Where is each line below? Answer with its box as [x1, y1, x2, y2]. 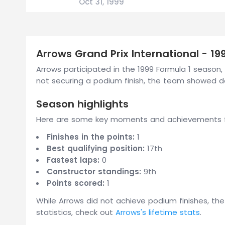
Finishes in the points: [47, 132, 135, 142]
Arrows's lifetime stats [116, 207, 200, 217]
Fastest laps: [47, 155, 99, 165]
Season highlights [36, 97, 129, 111]
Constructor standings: [47, 166, 141, 177]
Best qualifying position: [47, 143, 145, 154]
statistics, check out [36, 207, 116, 217]
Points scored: [47, 178, 104, 188]
